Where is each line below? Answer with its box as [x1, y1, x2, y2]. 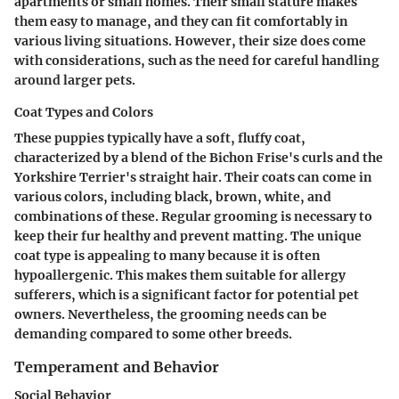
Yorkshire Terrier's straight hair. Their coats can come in [14, 168, 372, 185]
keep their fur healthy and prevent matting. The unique [14, 227, 362, 244]
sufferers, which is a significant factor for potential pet [14, 286, 359, 303]
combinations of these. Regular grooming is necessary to [14, 208, 372, 224]
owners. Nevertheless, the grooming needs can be [14, 305, 327, 322]
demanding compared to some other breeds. [14, 325, 292, 342]
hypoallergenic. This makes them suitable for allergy [14, 266, 346, 283]
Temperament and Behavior [14, 357, 219, 376]
